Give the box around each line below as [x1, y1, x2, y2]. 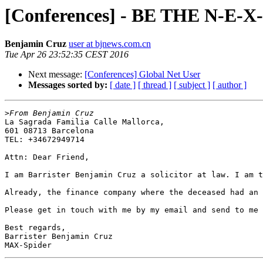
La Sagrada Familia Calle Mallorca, [5, 117, 164, 127]
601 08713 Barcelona [5, 126, 94, 136]
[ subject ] [174, 80, 210, 90]
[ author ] [213, 80, 247, 90]
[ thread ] [138, 80, 171, 90]
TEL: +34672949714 [5, 135, 85, 144]
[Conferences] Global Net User [85, 69, 200, 80]
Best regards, [5, 223, 66, 232]
